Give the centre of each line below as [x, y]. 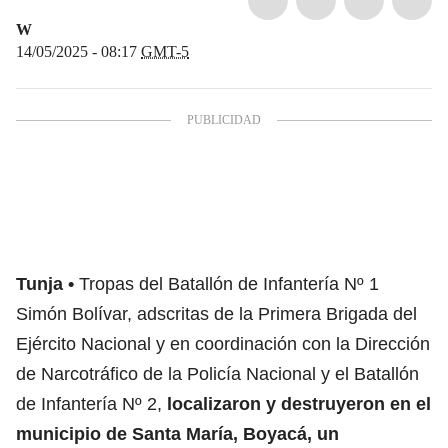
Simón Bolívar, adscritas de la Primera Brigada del [216, 313]
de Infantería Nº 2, [91, 403]
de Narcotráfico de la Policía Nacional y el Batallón [217, 373]
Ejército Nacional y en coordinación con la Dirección [223, 343]
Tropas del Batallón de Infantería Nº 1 [229, 283]
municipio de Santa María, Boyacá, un [177, 433]
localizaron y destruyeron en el [299, 403]
